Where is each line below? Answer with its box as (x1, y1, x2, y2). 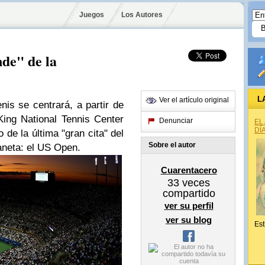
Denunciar (159, 117, 193, 125)
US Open (37, 142, 77, 153)
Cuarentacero (160, 165, 217, 175)
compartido (162, 188, 215, 199)
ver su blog (166, 215, 212, 225)
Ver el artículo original (159, 96, 229, 104)
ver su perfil (164, 201, 214, 211)
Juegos (79, 11, 104, 19)
